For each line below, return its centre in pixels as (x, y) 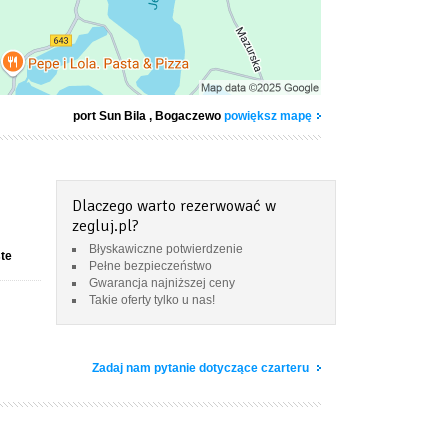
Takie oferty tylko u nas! (152, 300)
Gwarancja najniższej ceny (162, 283)
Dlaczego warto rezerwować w (174, 206)
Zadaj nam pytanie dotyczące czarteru (202, 368)
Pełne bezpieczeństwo (150, 266)
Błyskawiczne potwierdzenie (166, 249)
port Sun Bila (109, 116)
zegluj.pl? (105, 226)
